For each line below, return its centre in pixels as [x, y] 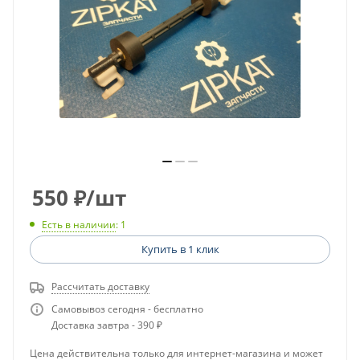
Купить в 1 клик [180, 250]
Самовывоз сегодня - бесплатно [127, 309]
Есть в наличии [79, 225]
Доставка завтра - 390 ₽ [107, 325]
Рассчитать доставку [100, 287]
